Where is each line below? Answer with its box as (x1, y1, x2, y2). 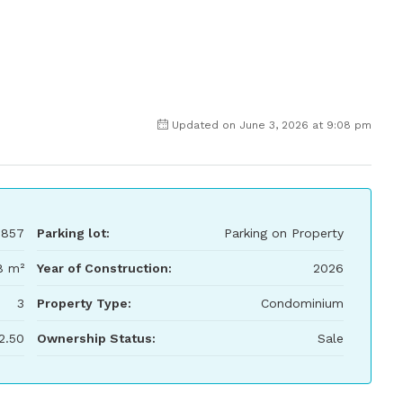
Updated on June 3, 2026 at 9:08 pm (172, 119, 372, 131)
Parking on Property (224, 226, 344, 240)
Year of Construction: (36, 261, 172, 275)
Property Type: (36, 296, 131, 310)
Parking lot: (36, 226, 110, 240)
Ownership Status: (36, 331, 156, 345)
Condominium (261, 296, 344, 310)
